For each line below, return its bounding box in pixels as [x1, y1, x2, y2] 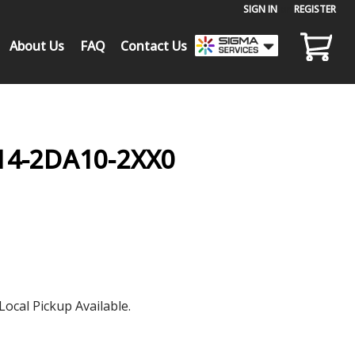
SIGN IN [243, 2, 278, 16]
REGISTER [294, 2, 337, 16]
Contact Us [120, 36, 188, 55]
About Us [10, 36, 65, 55]
